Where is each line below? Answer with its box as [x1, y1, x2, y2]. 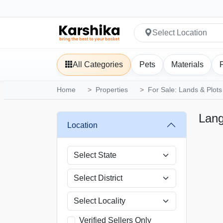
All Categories [73, 60, 123, 69]
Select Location [152, 28, 208, 37]
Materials [171, 60, 204, 69]
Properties [96, 86, 128, 94]
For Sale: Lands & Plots [148, 86, 222, 94]
